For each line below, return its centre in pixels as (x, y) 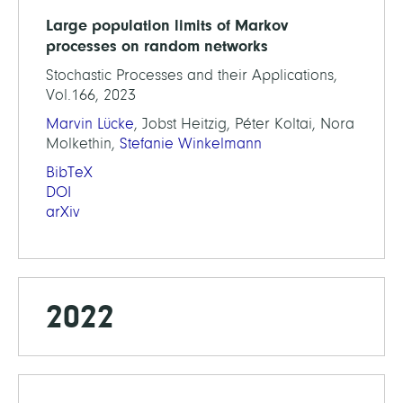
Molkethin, (83, 144)
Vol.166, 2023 (91, 95)
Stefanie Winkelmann (191, 144)
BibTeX (69, 173)
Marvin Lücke (90, 124)
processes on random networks (157, 46)
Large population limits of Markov (167, 26)
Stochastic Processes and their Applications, (192, 76)
